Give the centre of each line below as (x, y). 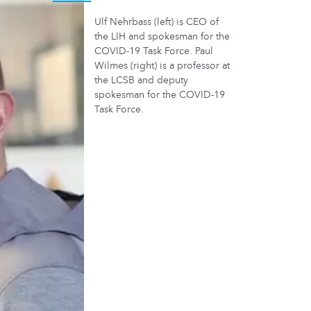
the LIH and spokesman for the (162, 36)
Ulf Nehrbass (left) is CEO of (157, 22)
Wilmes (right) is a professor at (162, 66)
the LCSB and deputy (141, 80)
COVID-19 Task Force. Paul (154, 51)
